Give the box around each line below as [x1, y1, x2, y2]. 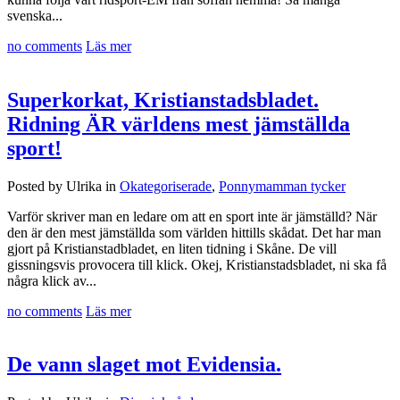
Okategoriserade [120, 178, 212, 194]
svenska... [7, 7, 62, 23]
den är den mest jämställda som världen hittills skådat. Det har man [7, 224, 381, 240]
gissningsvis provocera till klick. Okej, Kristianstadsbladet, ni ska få [7, 256, 387, 272]
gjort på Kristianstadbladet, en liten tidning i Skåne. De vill [7, 240, 337, 256]
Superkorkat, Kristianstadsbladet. [7, 87, 319, 112]
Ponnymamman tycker [219, 178, 346, 194]
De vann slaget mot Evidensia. [7, 353, 281, 377]
